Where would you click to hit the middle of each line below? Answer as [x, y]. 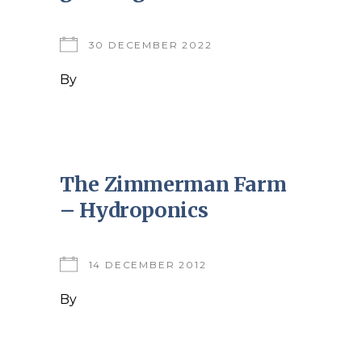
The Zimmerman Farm [173, 184]
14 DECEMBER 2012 [147, 265]
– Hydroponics [134, 210]
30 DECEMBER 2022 [150, 45]
